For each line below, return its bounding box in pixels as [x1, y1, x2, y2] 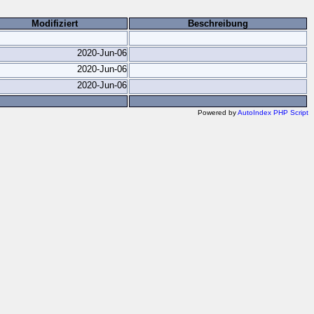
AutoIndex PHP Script [238, 109, 308, 116]
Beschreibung [188, 18, 248, 29]
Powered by [198, 109, 238, 116]
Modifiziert [31, 18, 78, 29]
